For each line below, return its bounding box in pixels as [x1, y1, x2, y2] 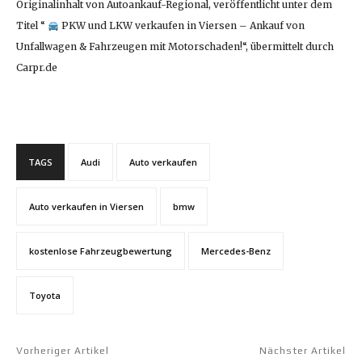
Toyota [29, 289, 61, 302]
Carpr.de [16, 61, 57, 74]
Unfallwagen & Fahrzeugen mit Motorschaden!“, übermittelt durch [16, 40, 334, 53]
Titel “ [16, 19, 48, 32]
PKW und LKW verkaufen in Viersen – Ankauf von [58, 19, 305, 32]
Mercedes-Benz [201, 245, 271, 258]
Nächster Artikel [259, 345, 346, 357]
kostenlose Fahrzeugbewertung [29, 245, 172, 258]
